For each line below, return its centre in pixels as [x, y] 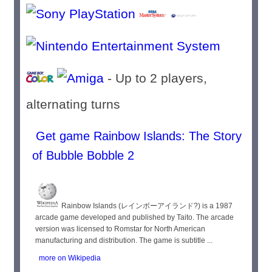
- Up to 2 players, [156, 78]
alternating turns [77, 104]
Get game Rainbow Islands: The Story [137, 136]
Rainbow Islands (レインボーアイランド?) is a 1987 [146, 206]
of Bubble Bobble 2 [83, 155]
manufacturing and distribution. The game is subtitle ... [124, 240]
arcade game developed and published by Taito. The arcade [135, 217]
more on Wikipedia [68, 258]
